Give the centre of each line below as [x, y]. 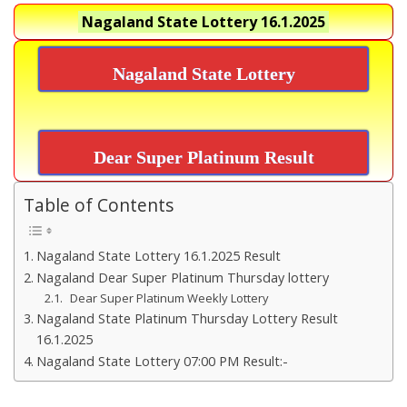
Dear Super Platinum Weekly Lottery [170, 298]
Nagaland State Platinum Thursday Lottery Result [187, 319]
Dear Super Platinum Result [203, 157]
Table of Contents [99, 205]
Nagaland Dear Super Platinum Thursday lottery [182, 278]
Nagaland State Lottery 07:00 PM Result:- [162, 362]
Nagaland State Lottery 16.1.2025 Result [158, 256]
